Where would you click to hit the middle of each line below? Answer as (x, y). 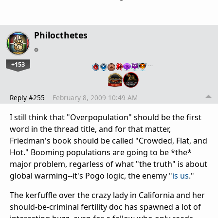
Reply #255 (27, 98)
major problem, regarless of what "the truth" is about (109, 164)
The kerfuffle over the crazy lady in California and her (107, 195)
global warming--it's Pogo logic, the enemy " (91, 176)
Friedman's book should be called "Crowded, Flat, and (109, 141)
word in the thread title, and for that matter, (90, 129)
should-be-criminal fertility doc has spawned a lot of (105, 207)
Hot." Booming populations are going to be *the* (101, 153)
